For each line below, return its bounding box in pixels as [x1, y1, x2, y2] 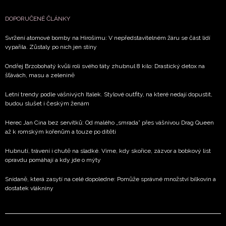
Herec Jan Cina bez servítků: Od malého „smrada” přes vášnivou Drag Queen [5, 119, 214, 127]
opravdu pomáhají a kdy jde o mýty [5, 156, 101, 164]
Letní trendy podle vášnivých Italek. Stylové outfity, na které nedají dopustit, [5, 91, 212, 98]
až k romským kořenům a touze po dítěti [5, 128, 116, 136]
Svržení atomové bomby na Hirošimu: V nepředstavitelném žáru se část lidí [5, 34, 210, 42]
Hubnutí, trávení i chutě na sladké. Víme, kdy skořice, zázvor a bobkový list [5, 147, 211, 155]
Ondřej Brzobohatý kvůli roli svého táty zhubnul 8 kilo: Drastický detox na [5, 63, 205, 70]
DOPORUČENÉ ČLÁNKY [5, 15, 70, 23]
